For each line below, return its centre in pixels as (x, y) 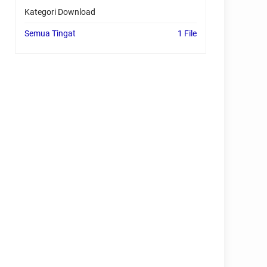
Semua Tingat (50, 33)
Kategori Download (60, 12)
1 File (187, 33)
